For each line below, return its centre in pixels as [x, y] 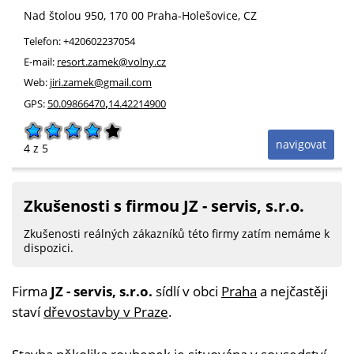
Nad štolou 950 [64, 15]
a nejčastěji [292, 291]
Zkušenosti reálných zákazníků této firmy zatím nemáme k [177, 233]
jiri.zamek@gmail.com [101, 82]
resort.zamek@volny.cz [111, 62]
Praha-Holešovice [192, 15]
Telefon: [43, 41]
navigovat [301, 144]
